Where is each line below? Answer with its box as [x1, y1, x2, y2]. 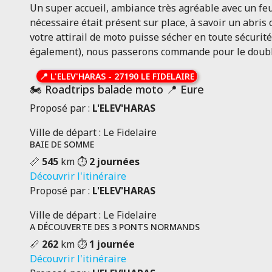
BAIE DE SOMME [29, 138, 94, 150]
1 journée [89, 237, 135, 251]
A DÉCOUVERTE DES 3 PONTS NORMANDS [29, 221, 200, 233]
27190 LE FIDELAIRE [114, 70, 194, 82]
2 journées [89, 155, 140, 168]
